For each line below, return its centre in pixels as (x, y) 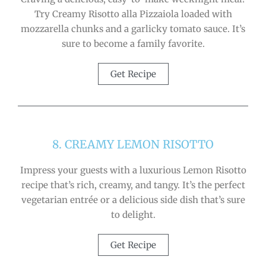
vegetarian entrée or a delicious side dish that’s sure (133, 200)
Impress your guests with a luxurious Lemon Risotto (133, 170)
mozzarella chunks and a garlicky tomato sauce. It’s (133, 29)
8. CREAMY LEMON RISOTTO (133, 145)
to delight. (133, 215)
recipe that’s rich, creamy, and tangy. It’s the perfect (133, 185)
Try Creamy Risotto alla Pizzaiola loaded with (133, 14)
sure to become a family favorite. (133, 44)
